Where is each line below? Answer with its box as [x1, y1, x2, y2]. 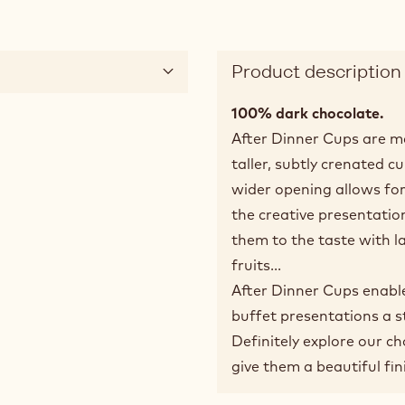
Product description [231, 59, 401, 83]
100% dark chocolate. [231, 103, 383, 122]
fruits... [231, 255, 281, 274]
